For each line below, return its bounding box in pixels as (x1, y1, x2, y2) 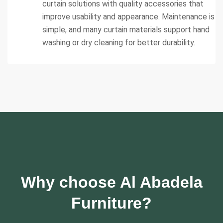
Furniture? (71, 194, 152, 212)
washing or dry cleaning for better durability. (42, 37, 195, 47)
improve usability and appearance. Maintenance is (42, 11, 215, 21)
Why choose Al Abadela (20, 173, 203, 191)
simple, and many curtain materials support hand (42, 24, 210, 34)
